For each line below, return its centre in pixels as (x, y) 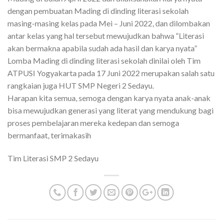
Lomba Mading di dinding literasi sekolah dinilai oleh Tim (104, 61)
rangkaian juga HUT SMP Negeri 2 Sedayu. (81, 86)
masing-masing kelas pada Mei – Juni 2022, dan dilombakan (109, 23)
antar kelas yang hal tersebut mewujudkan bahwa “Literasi (106, 36)
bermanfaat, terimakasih (49, 135)
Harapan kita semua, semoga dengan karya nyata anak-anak (109, 98)
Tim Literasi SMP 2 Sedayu (53, 158)
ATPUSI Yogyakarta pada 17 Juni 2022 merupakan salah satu (111, 73)
